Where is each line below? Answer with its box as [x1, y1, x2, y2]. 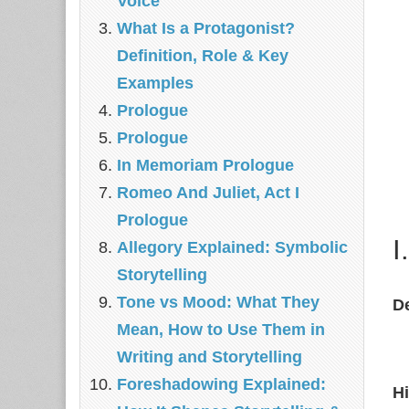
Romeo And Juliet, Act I [117, 184, 299, 202]
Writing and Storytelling [117, 348, 302, 366]
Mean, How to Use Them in [117, 320, 325, 339]
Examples [117, 74, 194, 92]
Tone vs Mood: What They [117, 293, 320, 311]
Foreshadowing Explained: [117, 375, 326, 393]
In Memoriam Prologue [117, 156, 294, 174]
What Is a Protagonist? [117, 19, 295, 37]
